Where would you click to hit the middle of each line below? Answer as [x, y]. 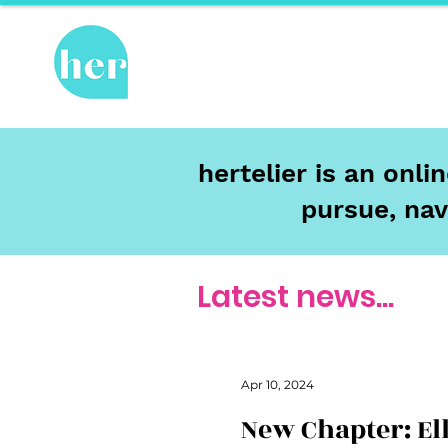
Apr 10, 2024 [277, 384]
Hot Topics [342, 68]
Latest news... [295, 297]
